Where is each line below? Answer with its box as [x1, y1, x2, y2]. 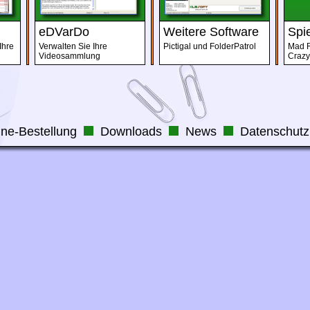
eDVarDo [39, 25, 89, 39]
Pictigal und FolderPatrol [163, 42, 256, 51]
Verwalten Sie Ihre [39, 42, 107, 51]
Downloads [100, 125, 162, 138]
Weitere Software [163, 25, 259, 39]
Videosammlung [39, 51, 100, 61]
